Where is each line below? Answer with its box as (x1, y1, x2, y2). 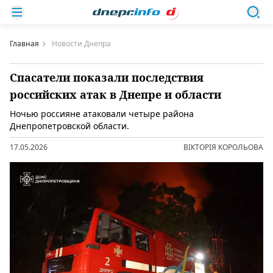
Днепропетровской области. (10, 120, 129, 132)
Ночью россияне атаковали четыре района (10, 108, 194, 119)
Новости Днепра (52, 38, 111, 49)
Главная (10, 38, 39, 49)
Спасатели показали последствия (10, 70, 204, 85)
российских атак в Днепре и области (10, 87, 221, 102)
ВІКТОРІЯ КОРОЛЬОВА (183, 142, 263, 152)
